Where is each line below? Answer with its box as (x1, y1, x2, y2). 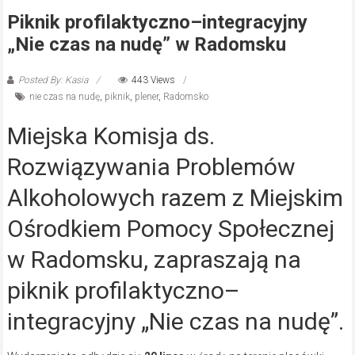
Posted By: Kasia (17, 74, 88, 86)
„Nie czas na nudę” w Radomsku (6, 32, 286, 55)
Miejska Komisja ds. (6, 121, 215, 150)
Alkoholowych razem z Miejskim (6, 183, 343, 212)
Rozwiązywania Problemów (6, 152, 296, 181)
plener (134, 90, 158, 102)
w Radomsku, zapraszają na (6, 245, 301, 273)
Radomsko (162, 90, 208, 102)
